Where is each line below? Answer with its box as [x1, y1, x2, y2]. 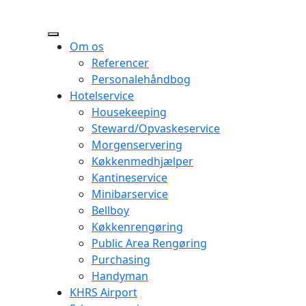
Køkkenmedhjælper [92, 154, 193, 169]
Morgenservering [92, 137, 182, 152]
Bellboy [92, 203, 129, 218]
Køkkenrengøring [92, 219, 183, 234]
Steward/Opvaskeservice [92, 121, 220, 136]
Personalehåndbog [92, 72, 191, 87]
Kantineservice [92, 170, 167, 185]
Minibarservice [92, 186, 168, 201]
